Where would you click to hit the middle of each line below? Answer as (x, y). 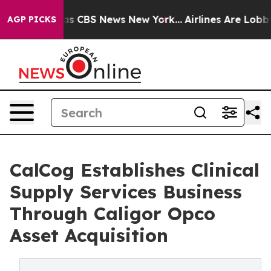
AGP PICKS (32, 19)
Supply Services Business (126, 192)
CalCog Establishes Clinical (135, 170)
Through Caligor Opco (113, 214)
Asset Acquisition (89, 235)
